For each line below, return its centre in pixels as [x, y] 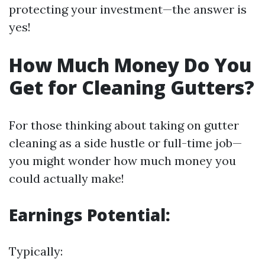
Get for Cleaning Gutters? [132, 87]
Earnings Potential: [90, 215]
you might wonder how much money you [122, 161]
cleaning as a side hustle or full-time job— [125, 143]
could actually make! [67, 178]
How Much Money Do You [130, 65]
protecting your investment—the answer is [128, 9]
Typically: [36, 251]
